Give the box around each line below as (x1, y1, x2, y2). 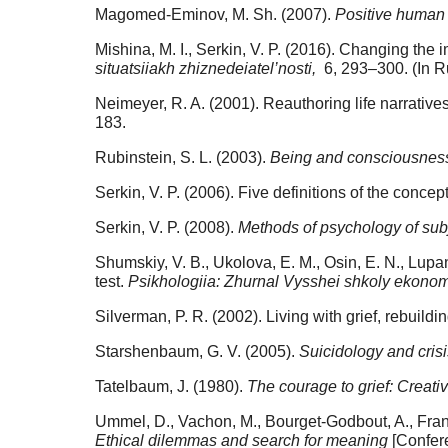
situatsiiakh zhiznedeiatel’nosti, (95, 60, 320, 78)
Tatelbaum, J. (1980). (95, 378, 247, 396)
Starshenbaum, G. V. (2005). (95, 343, 299, 361)
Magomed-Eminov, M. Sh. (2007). (95, 6, 335, 24)
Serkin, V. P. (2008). (95, 219, 238, 237)
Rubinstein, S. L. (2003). (95, 149, 270, 167)
